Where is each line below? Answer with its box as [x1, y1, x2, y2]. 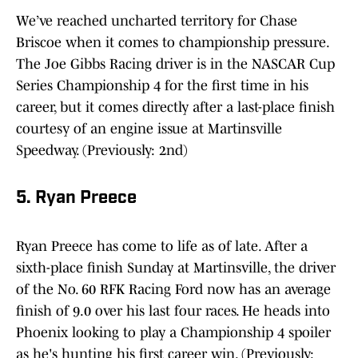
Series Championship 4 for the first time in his [16, 78, 308, 94]
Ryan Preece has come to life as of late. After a [16, 238, 308, 255]
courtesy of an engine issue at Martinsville [16, 121, 282, 137]
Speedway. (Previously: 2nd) [16, 142, 188, 159]
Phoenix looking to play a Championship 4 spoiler [16, 324, 331, 341]
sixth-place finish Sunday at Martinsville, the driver [16, 260, 336, 276]
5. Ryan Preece [16, 189, 137, 209]
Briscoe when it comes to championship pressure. [16, 34, 328, 51]
